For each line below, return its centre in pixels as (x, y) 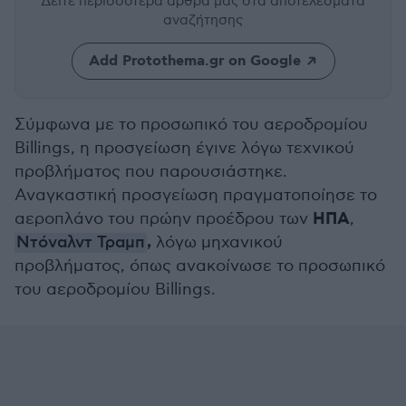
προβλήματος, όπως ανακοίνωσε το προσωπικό (200, 266)
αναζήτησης (203, 20)
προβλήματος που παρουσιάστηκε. (151, 172)
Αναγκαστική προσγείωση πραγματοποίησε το (196, 195)
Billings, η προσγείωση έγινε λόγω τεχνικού (184, 148)
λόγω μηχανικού (217, 242)
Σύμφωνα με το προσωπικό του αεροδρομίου (191, 125)
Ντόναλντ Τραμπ (81, 243)
